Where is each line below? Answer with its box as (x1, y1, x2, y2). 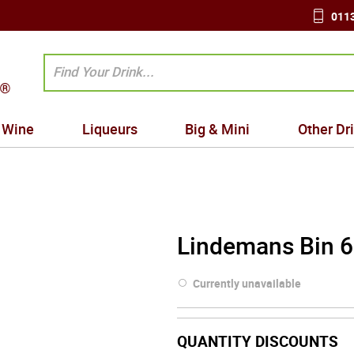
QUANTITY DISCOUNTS (177, 331, 338, 352)
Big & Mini (185, 119, 250, 138)
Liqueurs (81, 119, 137, 138)
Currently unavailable (193, 276, 301, 291)
